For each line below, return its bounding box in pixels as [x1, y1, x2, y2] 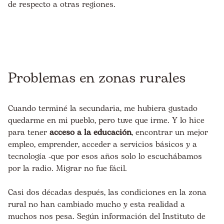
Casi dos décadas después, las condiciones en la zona [8, 186, 206, 199]
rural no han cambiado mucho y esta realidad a [8, 198, 185, 211]
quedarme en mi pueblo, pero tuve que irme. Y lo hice [8, 114, 204, 127]
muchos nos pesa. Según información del [8, 210, 162, 223]
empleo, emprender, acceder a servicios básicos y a [8, 138, 197, 151]
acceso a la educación [49, 126, 131, 139]
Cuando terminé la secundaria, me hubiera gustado [8, 102, 197, 115]
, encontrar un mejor [131, 126, 208, 139]
